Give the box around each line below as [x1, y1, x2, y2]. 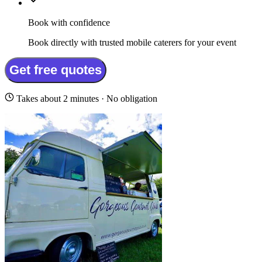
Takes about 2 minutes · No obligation [14, 94, 157, 104]
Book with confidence [28, 18, 110, 28]
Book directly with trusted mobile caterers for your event [28, 37, 236, 48]
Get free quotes [9, 63, 102, 78]
